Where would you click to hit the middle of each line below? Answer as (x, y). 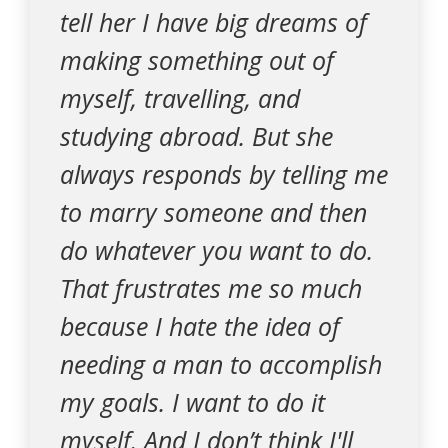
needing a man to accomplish (221, 364)
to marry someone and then (213, 212)
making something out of (197, 60)
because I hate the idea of (200, 326)
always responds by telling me (224, 174)
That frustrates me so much (211, 288)
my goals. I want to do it (192, 402)
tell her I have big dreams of (213, 22)
